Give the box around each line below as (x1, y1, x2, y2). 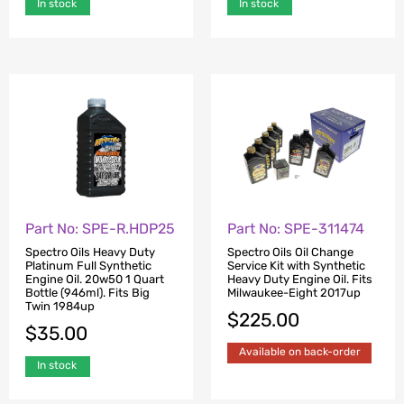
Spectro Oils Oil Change (227, 245, 353, 259)
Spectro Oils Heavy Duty (25, 245, 155, 259)
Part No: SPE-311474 (227, 219, 364, 237)
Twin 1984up (25, 299, 95, 313)
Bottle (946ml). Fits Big (25, 286, 150, 299)
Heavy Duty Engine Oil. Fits (227, 272, 372, 286)
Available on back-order (239, 345, 361, 358)
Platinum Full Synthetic (25, 259, 151, 272)
